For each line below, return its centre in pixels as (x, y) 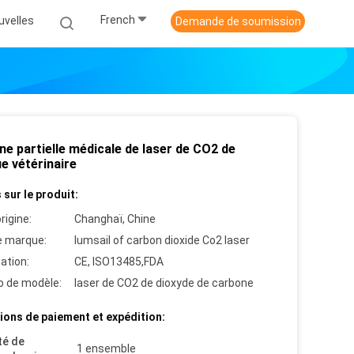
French (118, 20)
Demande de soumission (238, 21)
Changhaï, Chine (115, 219)
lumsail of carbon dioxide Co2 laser (162, 240)
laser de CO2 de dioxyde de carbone (164, 283)
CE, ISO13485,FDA (119, 262)
